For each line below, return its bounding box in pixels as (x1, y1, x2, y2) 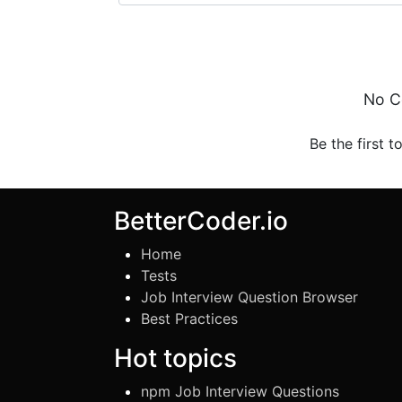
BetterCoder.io (114, 205, 288, 236)
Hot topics (114, 343, 237, 373)
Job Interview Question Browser (141, 288, 358, 306)
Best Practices (141, 310, 238, 328)
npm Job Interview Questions (141, 382, 339, 400)
